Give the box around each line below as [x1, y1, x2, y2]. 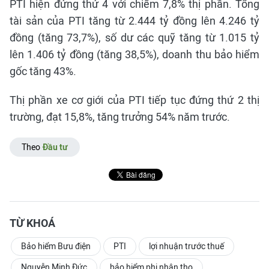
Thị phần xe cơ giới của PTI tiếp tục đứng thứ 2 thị [10, 94, 259, 106]
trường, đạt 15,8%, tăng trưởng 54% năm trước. [10, 110, 230, 123]
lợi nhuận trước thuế [149, 241, 224, 251]
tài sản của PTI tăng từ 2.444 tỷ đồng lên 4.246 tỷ [10, 14, 259, 27]
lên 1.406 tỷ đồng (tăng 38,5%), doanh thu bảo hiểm [10, 48, 259, 61]
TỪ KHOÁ [10, 217, 55, 229]
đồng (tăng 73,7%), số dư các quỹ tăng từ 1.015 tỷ [10, 31, 259, 44]
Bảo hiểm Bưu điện [21, 241, 91, 251]
